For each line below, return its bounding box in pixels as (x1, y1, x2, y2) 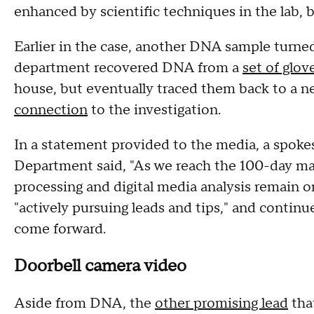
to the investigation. (88, 101, 221, 119)
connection (14, 101, 88, 119)
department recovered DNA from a (14, 59, 243, 77)
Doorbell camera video (14, 255, 186, 277)
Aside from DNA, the (14, 294, 155, 313)
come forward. (14, 220, 109, 238)
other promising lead (155, 294, 288, 313)
